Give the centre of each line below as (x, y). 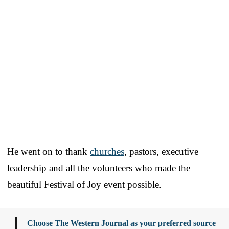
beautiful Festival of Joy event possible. (84, 184)
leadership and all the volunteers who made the (99, 168)
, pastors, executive (161, 151)
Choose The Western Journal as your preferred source (121, 223)
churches (107, 151)
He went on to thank (49, 151)
